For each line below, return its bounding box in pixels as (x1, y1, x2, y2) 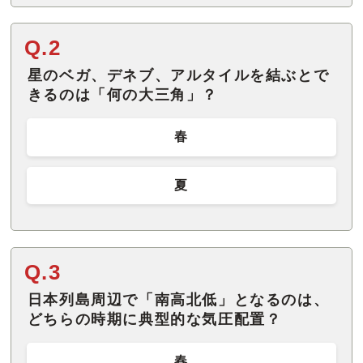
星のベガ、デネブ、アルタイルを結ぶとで (27, 67, 330, 84)
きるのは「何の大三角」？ (27, 87, 218, 104)
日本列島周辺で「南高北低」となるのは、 (27, 291, 330, 308)
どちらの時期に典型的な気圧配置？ (27, 310, 282, 327)
